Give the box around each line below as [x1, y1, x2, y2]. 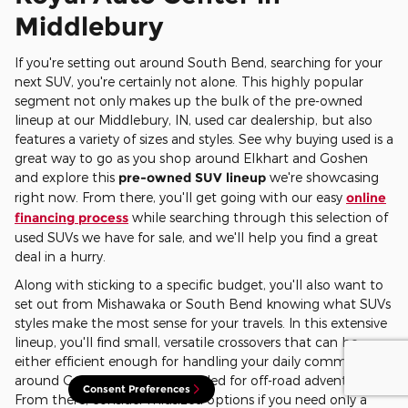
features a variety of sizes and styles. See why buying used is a [15, 130, 393, 147]
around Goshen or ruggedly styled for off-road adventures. [15, 372, 375, 388]
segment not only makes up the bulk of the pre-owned [15, 92, 362, 108]
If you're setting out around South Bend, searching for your [15, 54, 382, 70]
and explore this [15, 168, 118, 185]
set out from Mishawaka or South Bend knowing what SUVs [15, 295, 391, 311]
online [346, 189, 386, 206]
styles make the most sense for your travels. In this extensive [15, 314, 387, 331]
